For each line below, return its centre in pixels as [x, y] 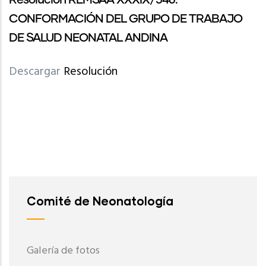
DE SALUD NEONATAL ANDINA [88, 38]
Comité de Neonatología [100, 201]
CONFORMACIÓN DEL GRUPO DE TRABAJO [126, 19]
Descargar [36, 72]
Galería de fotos [63, 251]
